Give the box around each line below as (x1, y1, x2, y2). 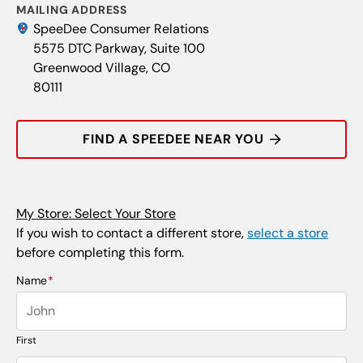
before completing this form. (16, 244, 184, 261)
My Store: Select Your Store (16, 205, 176, 222)
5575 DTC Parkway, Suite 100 (33, 40, 206, 57)
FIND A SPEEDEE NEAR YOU (83, 130, 264, 147)
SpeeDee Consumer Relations (33, 20, 210, 37)
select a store (247, 224, 328, 241)
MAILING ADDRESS (16, 2, 127, 17)
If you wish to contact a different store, (16, 224, 247, 241)
